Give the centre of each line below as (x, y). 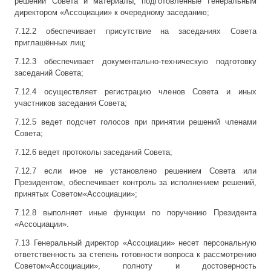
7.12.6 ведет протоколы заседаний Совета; (94, 152)
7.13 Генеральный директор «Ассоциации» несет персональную (135, 243)
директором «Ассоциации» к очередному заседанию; (112, 13)
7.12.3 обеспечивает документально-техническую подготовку (135, 62)
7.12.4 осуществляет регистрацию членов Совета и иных (135, 92)
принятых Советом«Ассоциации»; (76, 194)
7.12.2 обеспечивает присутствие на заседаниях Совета (135, 31)
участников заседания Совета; (71, 103)
